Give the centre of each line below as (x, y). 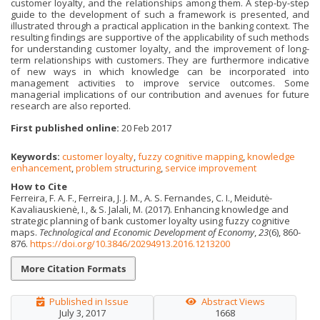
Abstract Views (233, 302)
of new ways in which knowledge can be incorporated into (160, 72)
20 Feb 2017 (145, 127)
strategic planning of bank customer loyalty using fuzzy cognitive (150, 220)
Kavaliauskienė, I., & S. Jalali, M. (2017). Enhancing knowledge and (150, 209)
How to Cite (39, 186)
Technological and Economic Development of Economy (147, 232)
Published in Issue (89, 302)
